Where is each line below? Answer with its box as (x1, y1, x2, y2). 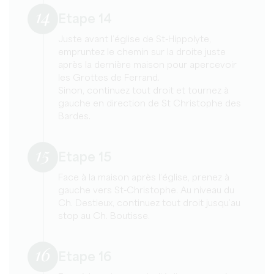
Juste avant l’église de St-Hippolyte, (58, 35, 211, 44)
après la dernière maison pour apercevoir (58, 61, 237, 70)
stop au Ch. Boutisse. (58, 212, 150, 221)
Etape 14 (58, 13, 112, 26)
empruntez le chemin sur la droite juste (58, 48, 226, 57)
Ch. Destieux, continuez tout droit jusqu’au (58, 199, 240, 208)
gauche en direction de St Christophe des (58, 99, 241, 108)
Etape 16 (58, 251, 111, 264)
